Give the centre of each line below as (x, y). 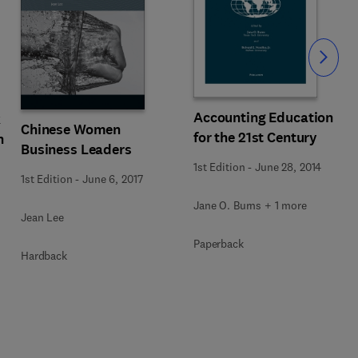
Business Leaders (76, 149)
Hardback (44, 256)
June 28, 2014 (288, 167)
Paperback (219, 244)
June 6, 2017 (113, 179)
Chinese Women (71, 129)
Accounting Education (264, 117)
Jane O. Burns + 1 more (250, 205)
